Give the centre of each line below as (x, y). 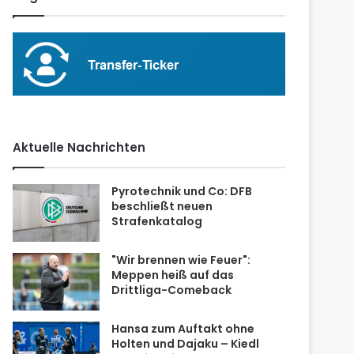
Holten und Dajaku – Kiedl (186, 344)
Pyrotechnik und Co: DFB (182, 191)
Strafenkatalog (157, 221)
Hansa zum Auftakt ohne (183, 329)
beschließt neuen (162, 206)
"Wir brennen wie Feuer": (181, 260)
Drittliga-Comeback (172, 290)
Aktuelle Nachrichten (79, 147)
